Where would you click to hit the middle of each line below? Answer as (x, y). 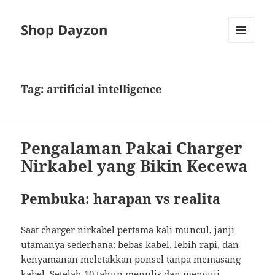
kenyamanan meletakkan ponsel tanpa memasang (131, 259)
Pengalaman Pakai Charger (132, 148)
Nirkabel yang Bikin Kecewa (135, 166)
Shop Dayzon (64, 30)
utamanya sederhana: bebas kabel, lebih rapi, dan (130, 245)
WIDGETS (246, 69)
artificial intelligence (104, 89)
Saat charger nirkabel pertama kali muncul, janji (128, 230)
